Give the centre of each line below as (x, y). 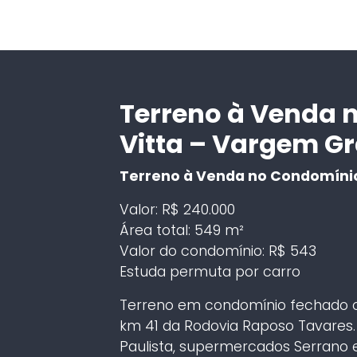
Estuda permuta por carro (210, 271)
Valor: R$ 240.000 (177, 209)
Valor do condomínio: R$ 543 (218, 251)
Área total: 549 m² (181, 230)
